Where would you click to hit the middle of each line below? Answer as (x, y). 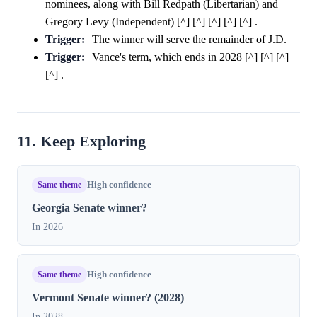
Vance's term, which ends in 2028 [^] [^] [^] (190, 57)
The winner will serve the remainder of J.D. (189, 39)
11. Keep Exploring (81, 141)
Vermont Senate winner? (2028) (108, 298)
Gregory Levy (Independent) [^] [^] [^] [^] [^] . (151, 21)
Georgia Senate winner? (90, 208)
